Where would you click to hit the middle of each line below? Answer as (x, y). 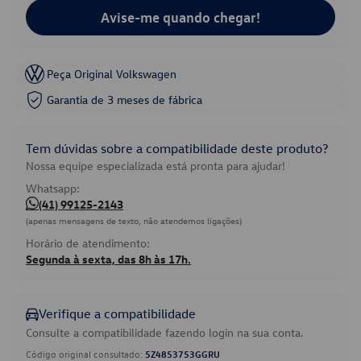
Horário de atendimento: (88, 243)
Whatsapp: (53, 188)
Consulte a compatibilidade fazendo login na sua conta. (165, 332)
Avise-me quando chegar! (180, 17)
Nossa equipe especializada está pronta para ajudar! (156, 166)
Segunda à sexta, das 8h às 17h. (108, 259)
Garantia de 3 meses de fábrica (124, 100)
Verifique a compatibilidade (117, 313)
